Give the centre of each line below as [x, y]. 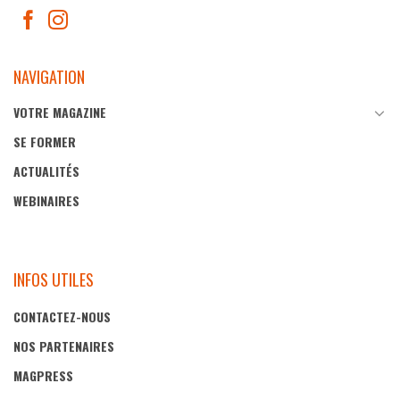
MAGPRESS [43, 375]
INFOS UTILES [54, 280]
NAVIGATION [49, 76]
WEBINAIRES [46, 201]
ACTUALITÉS [46, 171]
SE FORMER [45, 142]
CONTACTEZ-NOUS [62, 316]
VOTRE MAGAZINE [60, 112]
